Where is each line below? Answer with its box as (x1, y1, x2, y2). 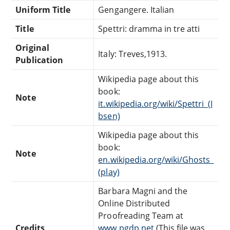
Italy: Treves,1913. (98, 48, 167, 60)
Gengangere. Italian (98, 4, 175, 15)
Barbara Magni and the (98, 185, 188, 197)
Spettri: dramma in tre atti (98, 23, 200, 34)
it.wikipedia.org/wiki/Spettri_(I (98, 98, 213, 109)
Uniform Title (15, 4, 70, 15)
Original (15, 42, 49, 53)
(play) (98, 166, 120, 178)
